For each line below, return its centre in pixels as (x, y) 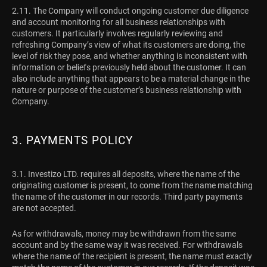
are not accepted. (44, 208)
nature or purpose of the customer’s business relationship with (127, 90)
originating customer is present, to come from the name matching (132, 185)
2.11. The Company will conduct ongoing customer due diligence (130, 10)
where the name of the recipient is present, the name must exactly (132, 257)
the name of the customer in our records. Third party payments (127, 196)
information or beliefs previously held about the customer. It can (129, 67)
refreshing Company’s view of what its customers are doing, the (128, 44)
